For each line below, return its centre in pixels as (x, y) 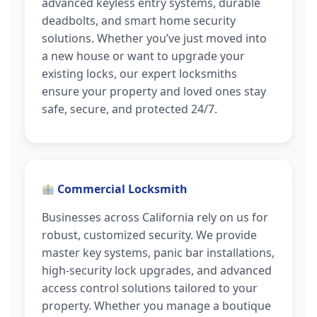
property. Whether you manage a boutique (156, 305)
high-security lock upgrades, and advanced (157, 270)
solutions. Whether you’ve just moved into (154, 39)
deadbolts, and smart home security (139, 21)
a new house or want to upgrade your (143, 56)
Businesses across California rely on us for (155, 217)
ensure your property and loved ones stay (154, 92)
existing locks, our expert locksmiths (139, 74)
